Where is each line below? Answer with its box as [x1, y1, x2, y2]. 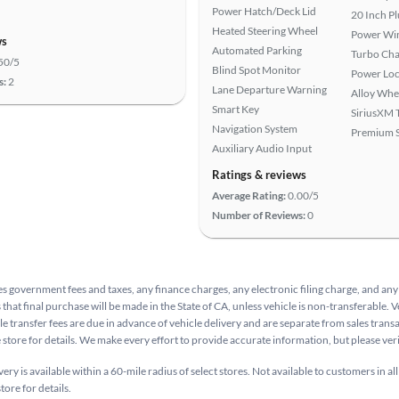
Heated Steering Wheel [212, 24, 318, 37]
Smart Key [212, 102, 259, 116]
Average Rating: [212, 189, 286, 202]
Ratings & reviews [212, 167, 306, 182]
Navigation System [212, 122, 297, 135]
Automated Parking [212, 44, 302, 57]
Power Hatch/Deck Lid [212, 4, 316, 18]
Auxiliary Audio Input [212, 142, 312, 155]
